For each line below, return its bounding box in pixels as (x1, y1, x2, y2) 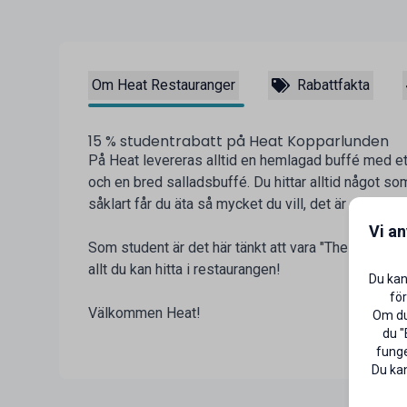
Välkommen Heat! (87, 303, 201, 322)
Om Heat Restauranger (91, 75, 235, 94)
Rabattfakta (296, 75, 370, 94)
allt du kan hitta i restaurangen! (87, 260, 281, 278)
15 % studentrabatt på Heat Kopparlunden (87, 130, 389, 152)
